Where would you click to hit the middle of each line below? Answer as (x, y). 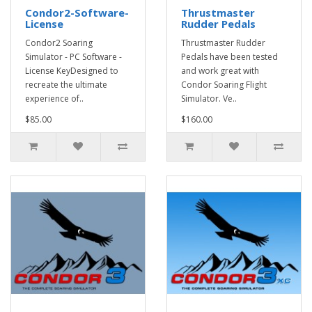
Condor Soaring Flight (224, 85)
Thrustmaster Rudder (223, 43)
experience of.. (54, 99)
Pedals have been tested (229, 57)
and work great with (220, 71)
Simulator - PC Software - (73, 57)
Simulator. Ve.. (209, 99)
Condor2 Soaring (59, 43)
